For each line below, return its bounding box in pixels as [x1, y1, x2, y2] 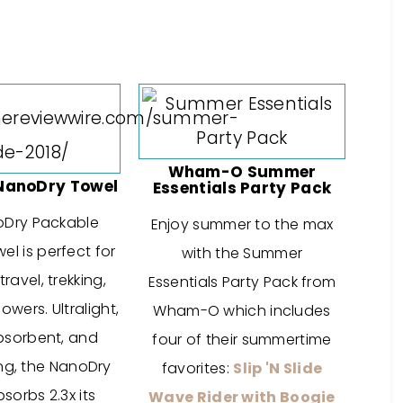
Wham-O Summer [167, 161, 317, 183]
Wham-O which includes [153, 300, 331, 321]
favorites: [161, 358, 234, 379]
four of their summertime [152, 329, 332, 350]
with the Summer [181, 243, 303, 264]
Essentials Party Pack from [148, 272, 336, 292]
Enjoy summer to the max [150, 214, 334, 235]
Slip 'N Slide [233, 358, 323, 379]
